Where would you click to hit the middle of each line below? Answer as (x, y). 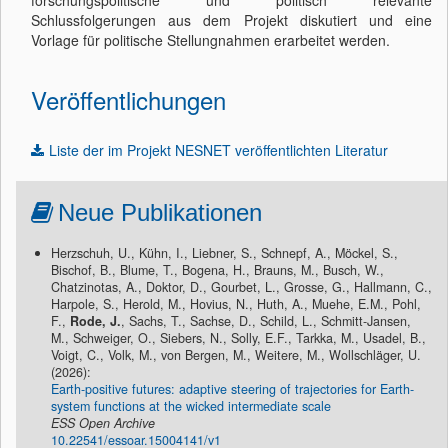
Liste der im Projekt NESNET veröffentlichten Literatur (218, 150)
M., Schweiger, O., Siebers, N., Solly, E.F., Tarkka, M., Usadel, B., (238, 338)
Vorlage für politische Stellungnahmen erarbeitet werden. (210, 40)
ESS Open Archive (103, 423)
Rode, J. (95, 321)
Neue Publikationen (160, 213)
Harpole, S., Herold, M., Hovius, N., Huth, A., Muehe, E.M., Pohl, (236, 304)
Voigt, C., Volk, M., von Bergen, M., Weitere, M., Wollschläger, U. (236, 355)
